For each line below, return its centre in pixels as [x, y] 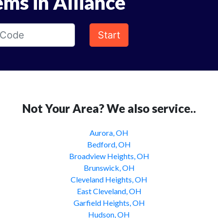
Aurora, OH [109, 133]
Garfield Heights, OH [109, 203]
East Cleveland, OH [109, 191]
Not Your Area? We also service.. [109, 108]
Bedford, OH [109, 144]
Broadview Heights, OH [109, 156]
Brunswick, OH [109, 168]
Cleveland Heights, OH [109, 179]
